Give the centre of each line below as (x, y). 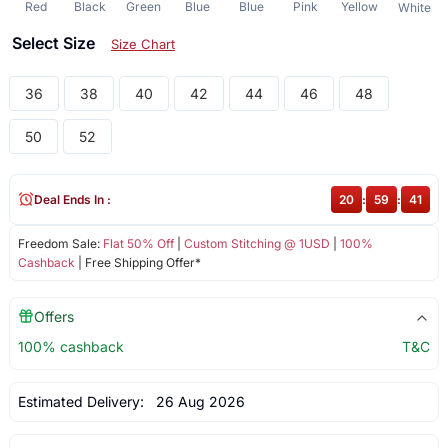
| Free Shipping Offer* (137, 262)
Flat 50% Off (138, 243)
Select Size (55, 42)
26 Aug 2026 (196, 401)
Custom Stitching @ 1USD (256, 243)
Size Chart (142, 43)
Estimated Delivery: (82, 401)
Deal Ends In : (72, 199)
